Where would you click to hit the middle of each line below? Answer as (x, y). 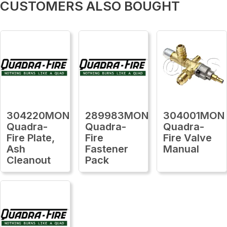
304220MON (38, 115)
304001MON (194, 115)
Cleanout (29, 160)
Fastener (106, 149)
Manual (181, 149)
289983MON (117, 115)
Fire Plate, (31, 138)
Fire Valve (188, 138)
